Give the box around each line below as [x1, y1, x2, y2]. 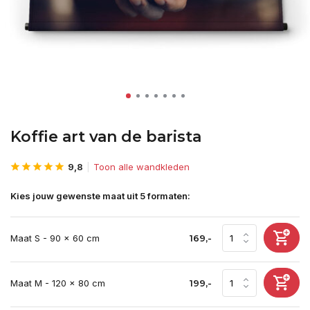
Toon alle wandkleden [93, 161, 190, 172]
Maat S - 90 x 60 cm [10, 232, 100, 244]
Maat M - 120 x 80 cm [10, 277, 105, 289]
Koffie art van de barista [10, 127, 201, 146]
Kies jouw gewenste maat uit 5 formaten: [10, 190, 190, 201]
